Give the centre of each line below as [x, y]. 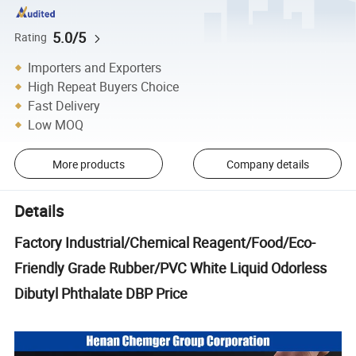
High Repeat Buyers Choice [104, 86]
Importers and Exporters [95, 67]
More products [88, 164]
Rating [31, 37]
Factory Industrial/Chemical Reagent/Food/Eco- [165, 242]
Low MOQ [56, 124]
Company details [267, 164]
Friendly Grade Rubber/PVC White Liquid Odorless [171, 267]
